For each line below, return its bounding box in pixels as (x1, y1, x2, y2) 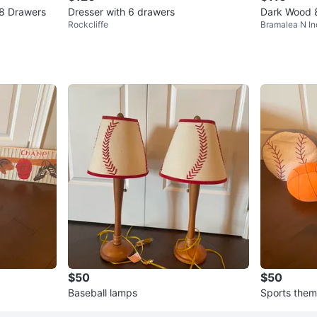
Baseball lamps (68, 287, 137, 299)
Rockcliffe (68, 19, 108, 30)
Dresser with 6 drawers (68, 6, 175, 18)
